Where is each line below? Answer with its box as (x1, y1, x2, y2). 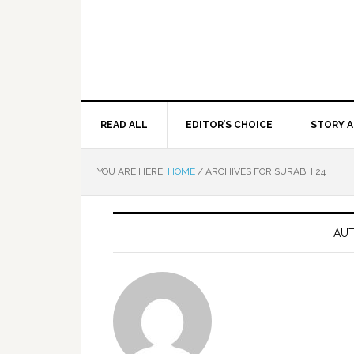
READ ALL (100, 119, 148, 130)
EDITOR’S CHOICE (186, 119, 273, 130)
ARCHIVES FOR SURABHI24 (203, 166, 326, 177)
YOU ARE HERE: (97, 166, 168, 177)
